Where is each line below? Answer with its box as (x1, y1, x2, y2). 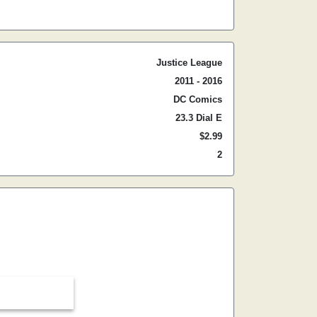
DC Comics (173, 94, 222, 105)
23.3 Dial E (175, 113, 222, 123)
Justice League (156, 57, 222, 68)
